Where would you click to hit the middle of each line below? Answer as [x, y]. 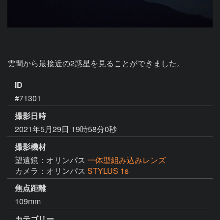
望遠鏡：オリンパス [51, 160]
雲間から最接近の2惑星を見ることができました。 [96, 63]
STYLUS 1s [108, 170]
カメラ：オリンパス [51, 170]
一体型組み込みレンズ [127, 160]
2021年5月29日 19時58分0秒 [66, 129]
